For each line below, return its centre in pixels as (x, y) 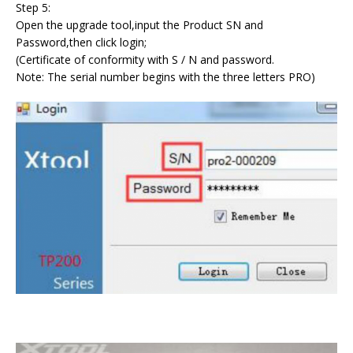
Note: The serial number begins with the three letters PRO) (165, 76)
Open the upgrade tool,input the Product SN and (139, 24)
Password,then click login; (81, 42)
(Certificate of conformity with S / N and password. (145, 59)
